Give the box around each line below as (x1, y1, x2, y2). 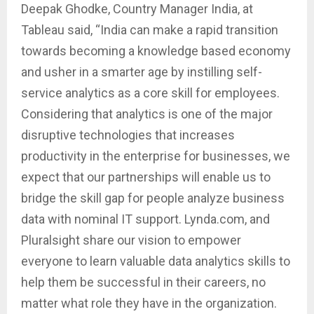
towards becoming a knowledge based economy (21, 43, 291, 59)
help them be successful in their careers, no (21, 275, 266, 290)
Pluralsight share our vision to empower (21, 233, 241, 248)
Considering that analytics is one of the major (21, 107, 273, 122)
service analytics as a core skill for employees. (21, 86, 280, 101)
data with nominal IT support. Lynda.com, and (21, 212, 270, 227)
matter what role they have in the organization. (21, 296, 277, 311)
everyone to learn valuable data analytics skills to (21, 254, 290, 269)
